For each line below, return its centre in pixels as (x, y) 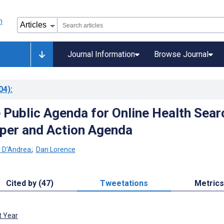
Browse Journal (181, 54)
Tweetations (124, 183)
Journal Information (101, 54)
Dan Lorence (55, 149)
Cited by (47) (30, 183)
